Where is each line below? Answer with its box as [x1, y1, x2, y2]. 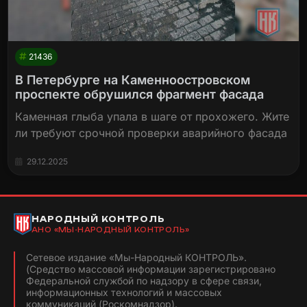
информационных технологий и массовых [26, 286, 222, 299]
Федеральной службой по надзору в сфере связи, [26, 275, 262, 287]
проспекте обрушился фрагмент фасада [15, 87, 265, 102]
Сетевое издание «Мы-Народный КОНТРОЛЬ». [26, 251, 247, 264]
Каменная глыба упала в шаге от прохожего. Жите [15, 110, 290, 124]
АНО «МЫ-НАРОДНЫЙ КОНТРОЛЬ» [32, 225, 190, 234]
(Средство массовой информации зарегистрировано [26, 263, 275, 275]
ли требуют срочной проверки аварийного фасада [15, 126, 288, 140]
